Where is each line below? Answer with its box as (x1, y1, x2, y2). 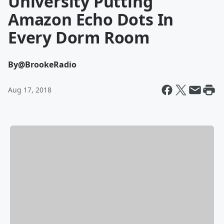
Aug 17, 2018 (8, 85, 51, 94)
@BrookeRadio (18, 59, 76, 70)
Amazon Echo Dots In (8, 8, 174, 30)
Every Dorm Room (8, 26, 150, 48)
